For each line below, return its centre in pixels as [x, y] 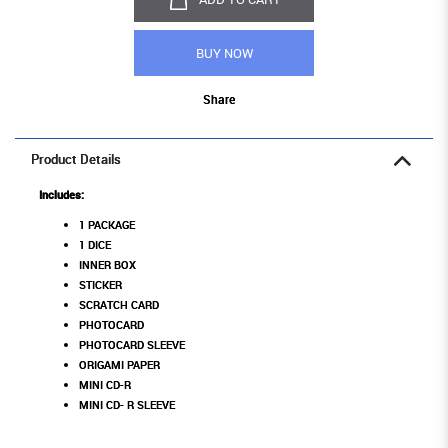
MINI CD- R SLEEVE [127, 405]
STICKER [100, 285]
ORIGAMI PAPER [119, 365]
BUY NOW [224, 53]
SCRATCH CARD [119, 305]
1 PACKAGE [107, 225]
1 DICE [95, 245]
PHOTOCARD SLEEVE [132, 345]
